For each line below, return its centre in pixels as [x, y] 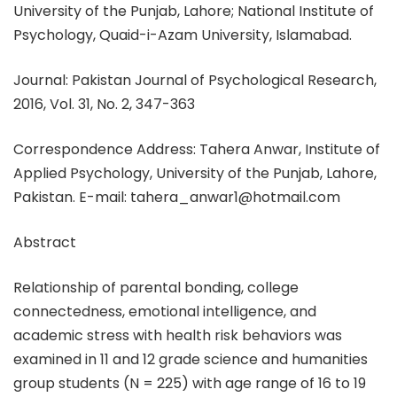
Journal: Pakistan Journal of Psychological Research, [195, 80]
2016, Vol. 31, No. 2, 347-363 [104, 104]
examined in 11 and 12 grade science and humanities [191, 359]
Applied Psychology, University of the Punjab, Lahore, [195, 173]
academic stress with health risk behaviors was [178, 335]
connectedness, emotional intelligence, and [165, 311]
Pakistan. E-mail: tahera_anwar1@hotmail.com [177, 197]
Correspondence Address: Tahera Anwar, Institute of [197, 149]
